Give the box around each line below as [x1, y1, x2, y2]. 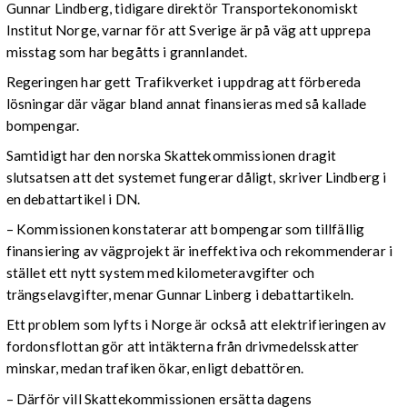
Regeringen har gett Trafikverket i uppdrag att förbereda [5, 73, 362, 90]
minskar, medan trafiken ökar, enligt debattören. [5, 360, 304, 377]
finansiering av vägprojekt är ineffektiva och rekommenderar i [5, 243, 393, 260]
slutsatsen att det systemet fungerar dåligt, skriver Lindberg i [5, 169, 387, 186]
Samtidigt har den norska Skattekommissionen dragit [5, 147, 337, 164]
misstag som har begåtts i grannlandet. [5, 43, 248, 60]
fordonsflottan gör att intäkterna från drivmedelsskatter [5, 338, 360, 355]
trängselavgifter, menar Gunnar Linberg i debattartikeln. [5, 286, 354, 303]
